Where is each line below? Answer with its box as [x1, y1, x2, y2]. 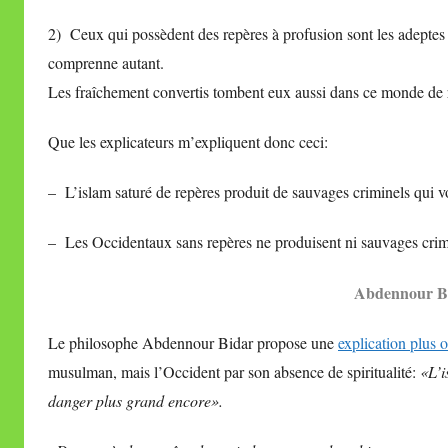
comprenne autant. [48, 51, 164, 73]
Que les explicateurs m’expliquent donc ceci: [48, 130, 328, 152]
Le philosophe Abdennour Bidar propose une [48, 331, 338, 353]
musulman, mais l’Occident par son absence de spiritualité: [48, 360, 420, 382]
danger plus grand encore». [48, 389, 223, 411]
